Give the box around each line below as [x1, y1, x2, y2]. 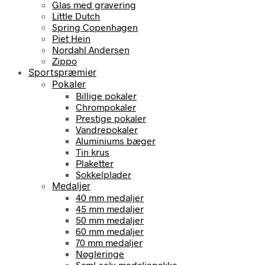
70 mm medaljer [76, 236, 143, 248]
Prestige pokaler [76, 112, 146, 124]
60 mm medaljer [76, 225, 144, 237]
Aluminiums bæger [76, 134, 156, 146]
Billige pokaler [76, 89, 137, 101]
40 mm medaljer [76, 191, 144, 203]
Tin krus [76, 146, 109, 157]
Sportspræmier [28, 66, 96, 78]
